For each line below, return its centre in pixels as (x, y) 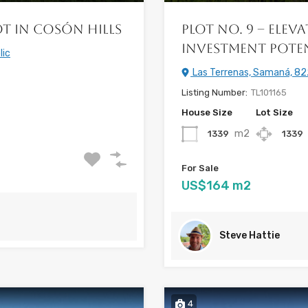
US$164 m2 (216, 186)
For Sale (200, 168)
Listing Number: (214, 93)
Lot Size (274, 113)
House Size (207, 113)
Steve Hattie (250, 236)
